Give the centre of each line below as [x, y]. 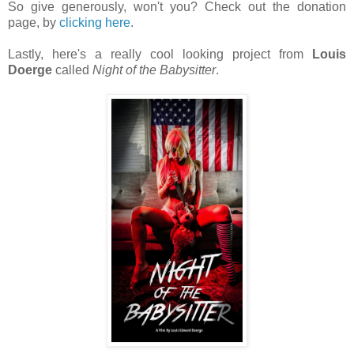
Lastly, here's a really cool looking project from [160, 54]
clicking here [95, 22]
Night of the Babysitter [154, 70]
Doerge [30, 70]
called [72, 70]
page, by [34, 22]
